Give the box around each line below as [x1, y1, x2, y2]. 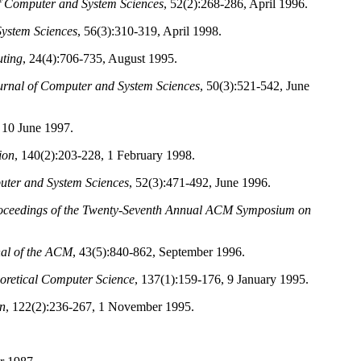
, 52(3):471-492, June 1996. [129, 176, 271, 190]
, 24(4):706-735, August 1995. [23, 52, 177, 66]
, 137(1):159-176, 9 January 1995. [135, 272, 309, 287]
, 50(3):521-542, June [200, 79, 309, 93]
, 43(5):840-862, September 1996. [73, 245, 245, 259]
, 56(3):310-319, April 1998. [77, 24, 222, 39]
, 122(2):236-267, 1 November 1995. [6, 300, 194, 314]
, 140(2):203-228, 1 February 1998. [15, 148, 195, 163]
